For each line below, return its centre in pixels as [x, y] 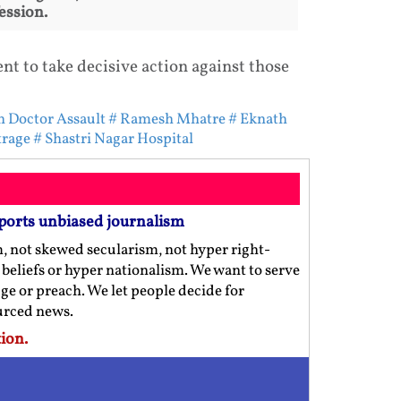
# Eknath [257, 119]
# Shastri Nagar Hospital [113, 139]
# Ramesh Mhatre [166, 119]
